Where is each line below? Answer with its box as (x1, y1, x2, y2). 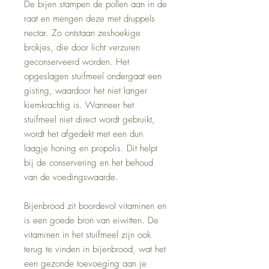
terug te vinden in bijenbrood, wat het (24, 243, 166, 256)
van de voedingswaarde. (24, 171, 118, 184)
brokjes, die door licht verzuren (24, 41, 140, 54)
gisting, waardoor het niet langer (24, 85, 147, 97)
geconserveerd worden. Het (24, 56, 129, 68)
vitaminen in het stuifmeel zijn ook (24, 229, 151, 241)
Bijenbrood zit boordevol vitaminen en (24, 200, 166, 213)
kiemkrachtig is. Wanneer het (24, 99, 134, 112)
